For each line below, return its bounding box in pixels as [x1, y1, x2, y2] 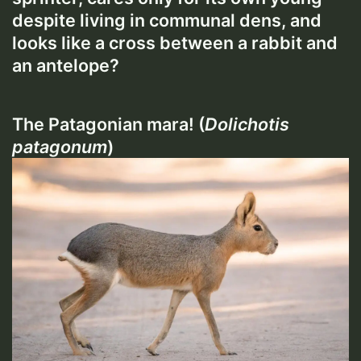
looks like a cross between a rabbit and [12, 32, 338, 54]
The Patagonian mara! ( [12, 114, 205, 135]
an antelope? [12, 55, 119, 77]
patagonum [12, 136, 107, 158]
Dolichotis [205, 114, 289, 135]
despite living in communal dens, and [12, 10, 322, 31]
